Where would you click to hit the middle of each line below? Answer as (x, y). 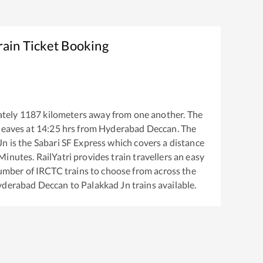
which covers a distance (156, 143)
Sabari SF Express (71, 143)
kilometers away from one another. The (122, 114)
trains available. (163, 185)
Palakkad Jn (106, 185)
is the (20, 143)
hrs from (80, 129)
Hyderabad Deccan (138, 129)
